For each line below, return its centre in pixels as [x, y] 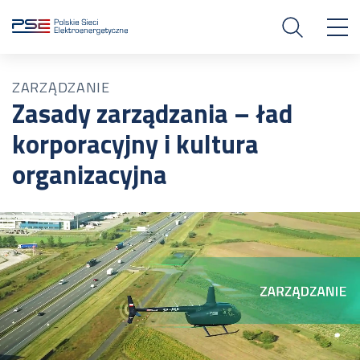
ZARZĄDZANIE [61, 87]
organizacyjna [90, 174]
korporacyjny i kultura [135, 144]
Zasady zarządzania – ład [152, 113]
